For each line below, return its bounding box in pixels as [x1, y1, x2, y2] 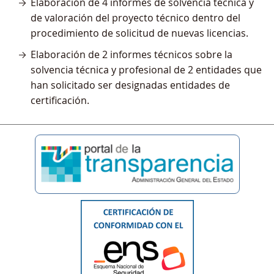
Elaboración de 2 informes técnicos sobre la [31, 48, 232, 61]
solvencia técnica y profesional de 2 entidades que [31, 63, 262, 76]
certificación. [31, 94, 89, 107]
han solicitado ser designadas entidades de [31, 78, 230, 92]
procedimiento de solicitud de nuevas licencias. [31, 26, 251, 40]
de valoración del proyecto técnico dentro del [31, 11, 240, 24]
